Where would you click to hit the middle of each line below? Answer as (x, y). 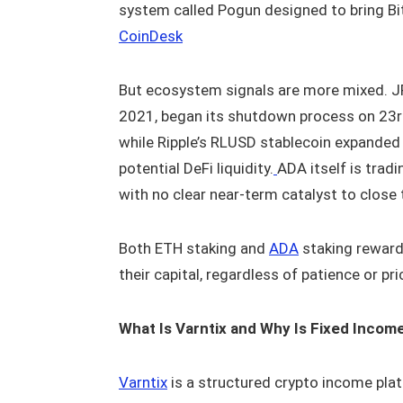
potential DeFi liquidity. (196, 168)
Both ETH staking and (194, 248)
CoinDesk (151, 36)
